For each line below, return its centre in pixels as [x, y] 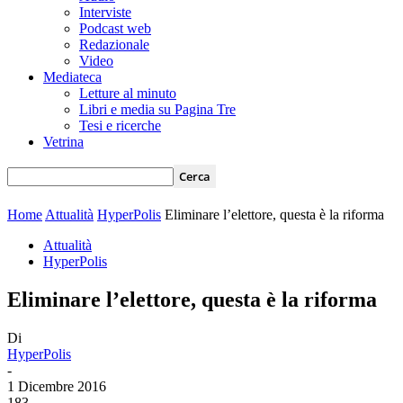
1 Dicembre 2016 [57, 386]
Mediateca [72, 77]
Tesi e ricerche [120, 125]
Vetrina [63, 142]
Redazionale [114, 45]
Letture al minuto [128, 93]
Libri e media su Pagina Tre [157, 109]
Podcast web [115, 28]
